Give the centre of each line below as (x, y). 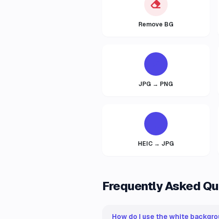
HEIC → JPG (156, 144)
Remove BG (156, 24)
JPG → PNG (156, 84)
